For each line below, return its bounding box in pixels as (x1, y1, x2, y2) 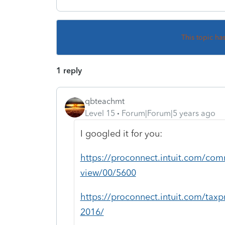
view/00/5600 (80, 167, 136, 178)
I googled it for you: (80, 128, 162, 139)
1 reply (56, 65, 82, 75)
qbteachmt (85, 96, 125, 106)
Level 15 (85, 108, 115, 118)
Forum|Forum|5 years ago (122, 108, 215, 118)
